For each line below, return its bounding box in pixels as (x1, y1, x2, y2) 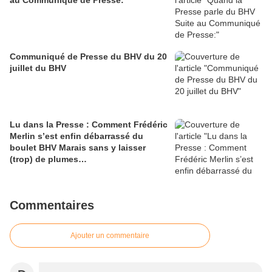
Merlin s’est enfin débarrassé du (10, 131, 143, 141)
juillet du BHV (10, 63, 66, 73)
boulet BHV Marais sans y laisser (10, 143, 146, 153)
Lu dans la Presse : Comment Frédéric (10, 120, 168, 130)
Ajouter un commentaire (70, 231, 149, 240)
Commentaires (10, 199, 94, 212)
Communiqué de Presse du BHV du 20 (10, 52, 167, 62)
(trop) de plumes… (10, 154, 87, 165)
